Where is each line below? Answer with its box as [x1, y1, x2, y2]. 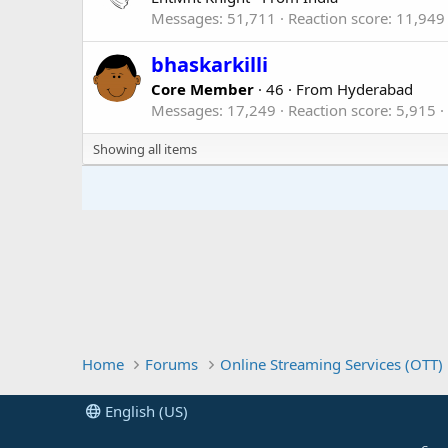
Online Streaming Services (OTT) [219, 354, 443, 374]
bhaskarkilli [151, 50, 268, 78]
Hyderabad [337, 78, 413, 99]
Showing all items [93, 139, 197, 158]
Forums [145, 354, 199, 374]
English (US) [101, 401, 188, 421]
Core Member [151, 78, 254, 99]
